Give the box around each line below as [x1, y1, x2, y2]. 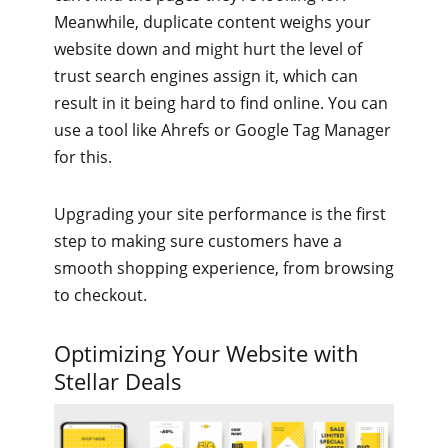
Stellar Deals [54, 366, 182, 397]
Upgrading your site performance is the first [54, 203, 386, 226]
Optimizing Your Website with [54, 338, 359, 369]
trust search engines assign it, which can [54, 65, 358, 88]
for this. [54, 146, 112, 169]
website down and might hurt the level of [54, 38, 362, 61]
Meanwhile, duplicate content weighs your [54, 11, 371, 34]
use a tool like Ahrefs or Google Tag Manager [54, 119, 391, 142]
